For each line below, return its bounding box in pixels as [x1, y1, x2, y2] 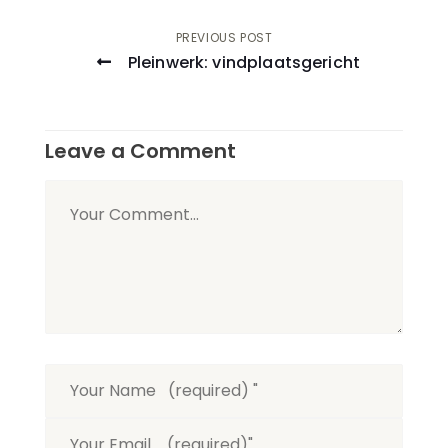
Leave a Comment [45, 137, 236, 165]
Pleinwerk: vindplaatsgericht [123, 51, 361, 75]
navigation [44, 69, 224, 114]
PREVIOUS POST [175, 29, 273, 46]
